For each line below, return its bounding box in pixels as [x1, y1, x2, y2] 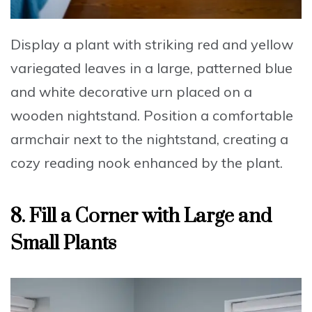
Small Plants [10, 231, 116, 256]
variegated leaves [10, 59, 126, 77]
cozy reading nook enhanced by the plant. [10, 154, 283, 172]
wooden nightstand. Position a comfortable [10, 107, 293, 125]
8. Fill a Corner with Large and [10, 204, 272, 229]
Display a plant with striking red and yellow [10, 36, 293, 54]
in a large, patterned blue [126, 59, 292, 77]
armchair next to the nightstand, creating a [10, 130, 288, 148]
